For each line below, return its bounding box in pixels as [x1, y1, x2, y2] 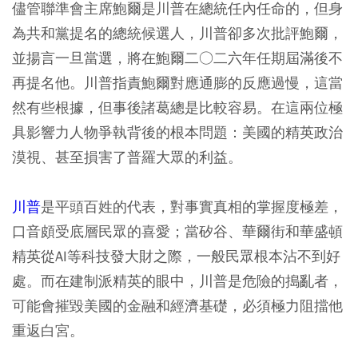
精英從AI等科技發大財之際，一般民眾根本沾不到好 [12, 247, 340, 266]
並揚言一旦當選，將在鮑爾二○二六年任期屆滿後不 [12, 49, 343, 68]
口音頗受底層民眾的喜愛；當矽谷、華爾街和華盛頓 [12, 222, 343, 241]
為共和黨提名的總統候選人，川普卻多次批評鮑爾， [12, 24, 343, 43]
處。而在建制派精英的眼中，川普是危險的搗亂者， [12, 272, 343, 291]
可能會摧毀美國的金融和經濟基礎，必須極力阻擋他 [12, 296, 343, 316]
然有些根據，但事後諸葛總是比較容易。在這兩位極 [12, 98, 343, 117]
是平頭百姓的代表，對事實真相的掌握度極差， [41, 197, 343, 217]
